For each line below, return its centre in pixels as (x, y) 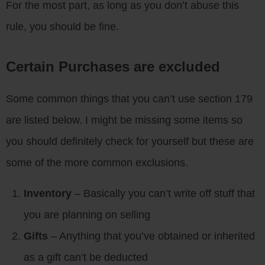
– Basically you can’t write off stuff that (163, 194)
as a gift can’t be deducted (86, 258)
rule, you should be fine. (62, 27)
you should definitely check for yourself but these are (130, 142)
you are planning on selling (87, 215)
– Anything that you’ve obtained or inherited (153, 236)
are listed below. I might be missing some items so (124, 120)
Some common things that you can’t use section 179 (129, 99)
